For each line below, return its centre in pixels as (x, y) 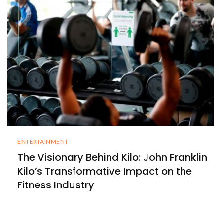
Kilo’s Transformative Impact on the (105, 171)
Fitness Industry (56, 185)
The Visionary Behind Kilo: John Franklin (112, 157)
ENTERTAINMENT (43, 141)
